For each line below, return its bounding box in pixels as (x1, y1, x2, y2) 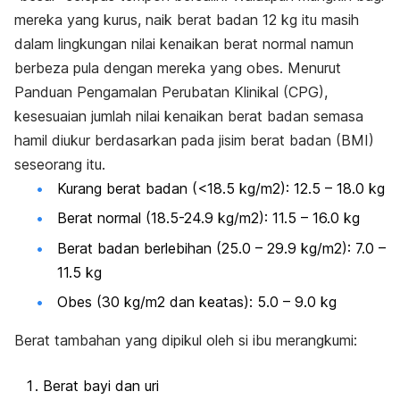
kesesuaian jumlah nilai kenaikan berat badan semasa (14, 107, 363, 126)
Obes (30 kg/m (57, 293, 157, 312)
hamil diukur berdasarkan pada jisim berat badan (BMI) (14, 131, 374, 150)
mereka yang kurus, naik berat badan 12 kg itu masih (14, 11, 359, 29)
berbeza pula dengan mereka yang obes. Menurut (14, 59, 341, 78)
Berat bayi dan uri (43, 377, 159, 396)
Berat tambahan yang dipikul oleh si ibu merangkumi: (14, 331, 357, 350)
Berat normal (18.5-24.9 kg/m (57, 209, 251, 228)
